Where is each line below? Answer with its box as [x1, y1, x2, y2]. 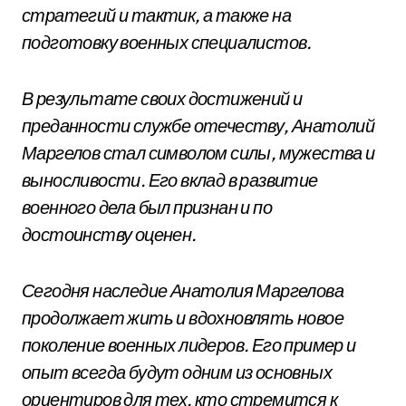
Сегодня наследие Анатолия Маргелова [22, 279, 343, 302]
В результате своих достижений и [22, 87, 303, 110]
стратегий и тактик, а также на [22, 4, 291, 26]
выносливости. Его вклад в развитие [22, 169, 318, 191]
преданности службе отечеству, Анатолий [22, 114, 375, 137]
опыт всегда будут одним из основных [22, 361, 332, 383]
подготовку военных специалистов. [22, 31, 312, 53]
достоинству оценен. [22, 223, 197, 246]
